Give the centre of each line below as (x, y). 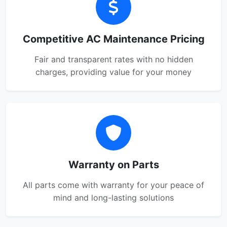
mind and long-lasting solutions (113, 198)
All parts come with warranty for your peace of (113, 185)
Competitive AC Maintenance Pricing (113, 39)
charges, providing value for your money (113, 72)
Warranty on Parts (113, 165)
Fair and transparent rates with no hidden (113, 59)
